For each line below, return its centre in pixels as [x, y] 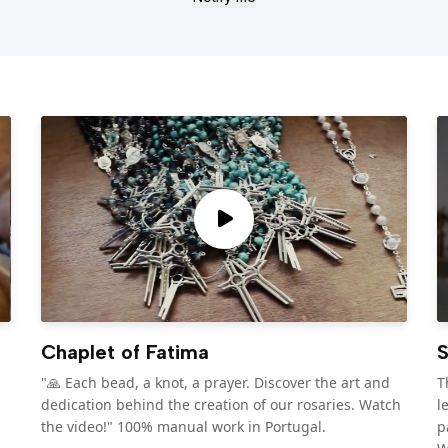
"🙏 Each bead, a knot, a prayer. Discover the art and [215, 382]
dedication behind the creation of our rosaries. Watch [220, 404]
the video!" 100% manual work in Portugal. [183, 426]
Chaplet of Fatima [124, 351]
